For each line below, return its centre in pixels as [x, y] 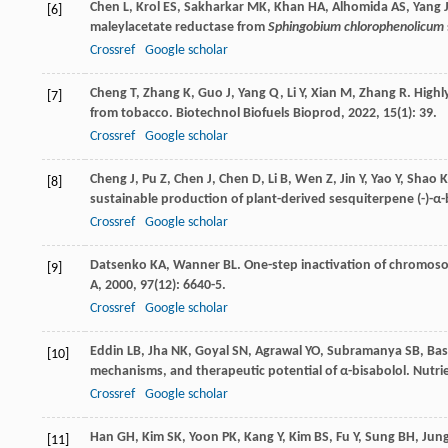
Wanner [196, 266]
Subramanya [364, 352]
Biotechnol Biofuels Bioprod [258, 114]
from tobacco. [133, 114]
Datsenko [118, 266]
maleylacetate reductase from [179, 28]
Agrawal [278, 352]
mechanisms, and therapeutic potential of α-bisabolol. [251, 372]
